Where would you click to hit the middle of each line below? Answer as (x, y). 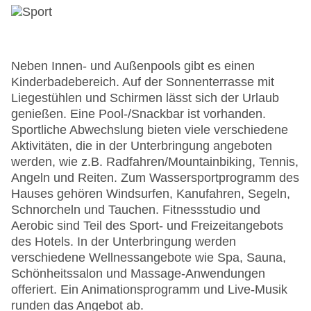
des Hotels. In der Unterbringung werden (124, 242)
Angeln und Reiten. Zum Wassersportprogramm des (155, 178)
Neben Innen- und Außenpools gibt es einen (133, 66)
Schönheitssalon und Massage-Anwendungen (138, 274)
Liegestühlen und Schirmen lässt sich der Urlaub (145, 98)
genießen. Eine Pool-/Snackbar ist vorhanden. (138, 114)
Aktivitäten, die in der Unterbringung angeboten (142, 146)
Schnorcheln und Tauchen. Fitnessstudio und (136, 210)
